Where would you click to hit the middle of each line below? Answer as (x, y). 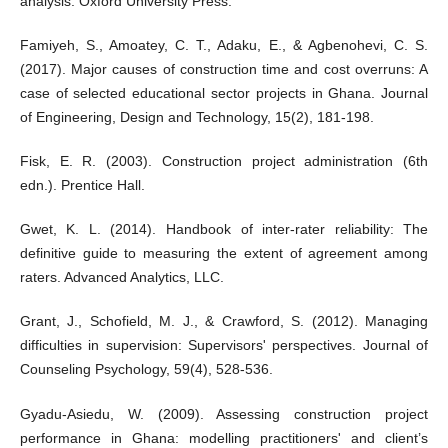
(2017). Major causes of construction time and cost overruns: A (224, 69)
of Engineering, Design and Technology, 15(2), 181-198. (196, 117)
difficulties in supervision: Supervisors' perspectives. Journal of (224, 345)
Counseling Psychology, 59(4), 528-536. (146, 369)
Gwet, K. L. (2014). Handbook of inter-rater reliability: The (224, 229)
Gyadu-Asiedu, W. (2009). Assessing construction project (224, 413)
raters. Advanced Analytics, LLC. (121, 277)
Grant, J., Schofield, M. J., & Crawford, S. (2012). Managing (224, 321)
